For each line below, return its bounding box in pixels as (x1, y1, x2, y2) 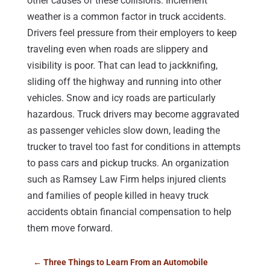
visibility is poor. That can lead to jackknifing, (27, 59, 218, 71)
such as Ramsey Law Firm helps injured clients (27, 173, 226, 185)
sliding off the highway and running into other (27, 75, 221, 87)
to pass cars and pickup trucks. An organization (27, 157, 229, 169)
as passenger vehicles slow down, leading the (27, 124, 220, 136)
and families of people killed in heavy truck (27, 189, 209, 201)
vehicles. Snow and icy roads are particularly (27, 92, 216, 104)
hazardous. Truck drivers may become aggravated (27, 108, 239, 120)
